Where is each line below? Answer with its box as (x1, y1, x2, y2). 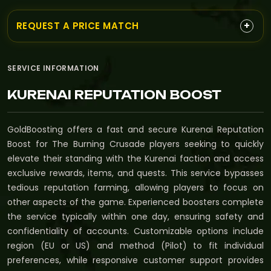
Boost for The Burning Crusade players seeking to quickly (7, 137, 264, 150)
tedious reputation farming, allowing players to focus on (7, 181, 264, 194)
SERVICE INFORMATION (7, 63, 99, 73)
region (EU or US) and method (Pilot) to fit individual (7, 239, 264, 252)
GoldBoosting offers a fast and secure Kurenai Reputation (7, 123, 264, 135)
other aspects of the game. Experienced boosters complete (7, 195, 264, 208)
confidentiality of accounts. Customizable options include (7, 224, 264, 237)
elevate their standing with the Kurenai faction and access (7, 152, 264, 165)
